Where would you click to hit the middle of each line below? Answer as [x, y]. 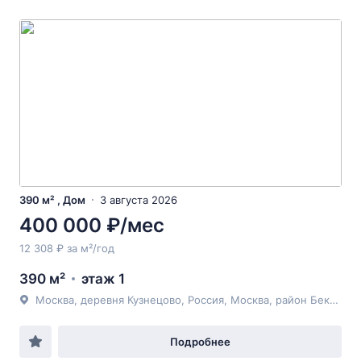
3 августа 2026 [139, 200]
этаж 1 [103, 279]
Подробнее [200, 342]
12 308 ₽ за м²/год [67, 248]
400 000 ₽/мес [92, 225]
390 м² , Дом [52, 200]
